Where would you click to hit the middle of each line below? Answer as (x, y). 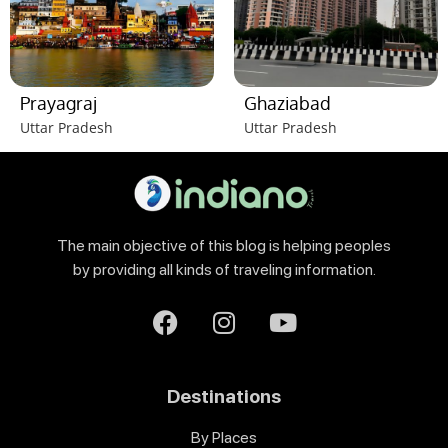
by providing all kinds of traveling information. (224, 270)
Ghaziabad (287, 102)
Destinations (224, 396)
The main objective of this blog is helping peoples (224, 246)
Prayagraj (58, 102)
